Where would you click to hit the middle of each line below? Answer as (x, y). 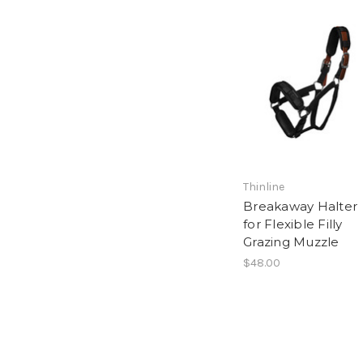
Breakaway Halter (300, 207)
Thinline (264, 187)
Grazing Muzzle (291, 242)
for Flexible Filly (293, 224)
